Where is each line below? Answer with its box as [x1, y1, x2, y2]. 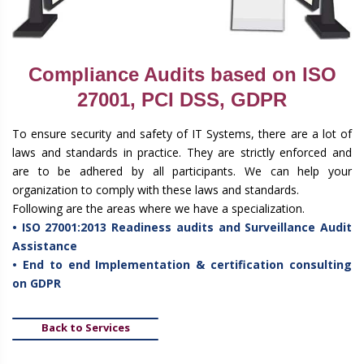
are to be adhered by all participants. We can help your [12, 163, 352, 180]
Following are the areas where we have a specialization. [12, 201, 305, 217]
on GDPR [12, 275, 61, 292]
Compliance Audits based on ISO [28, 63, 336, 86]
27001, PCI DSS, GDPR [77, 89, 287, 111]
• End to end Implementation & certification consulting [12, 257, 352, 273]
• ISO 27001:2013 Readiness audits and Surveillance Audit [12, 219, 352, 236]
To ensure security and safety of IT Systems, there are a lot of [12, 126, 352, 142]
